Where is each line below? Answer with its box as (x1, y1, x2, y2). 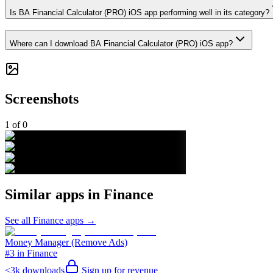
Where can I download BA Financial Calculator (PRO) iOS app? (10, 39, 233, 49)
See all (5, 214, 33, 225)
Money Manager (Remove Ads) (5, 236, 127, 247)
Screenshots (5, 91, 79, 107)
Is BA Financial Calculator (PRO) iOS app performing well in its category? (10, 7, 269, 17)
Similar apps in (5, 186, 104, 202)
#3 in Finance (5, 247, 57, 258)
